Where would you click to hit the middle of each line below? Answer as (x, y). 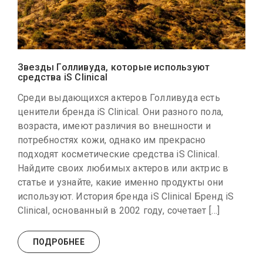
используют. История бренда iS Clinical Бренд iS (126, 197)
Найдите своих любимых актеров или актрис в (123, 168)
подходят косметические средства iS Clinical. (119, 154)
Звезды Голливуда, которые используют (114, 68)
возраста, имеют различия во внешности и (114, 126)
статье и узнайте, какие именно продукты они (121, 183)
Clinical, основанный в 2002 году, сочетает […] (119, 211)
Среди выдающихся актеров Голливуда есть (119, 98)
